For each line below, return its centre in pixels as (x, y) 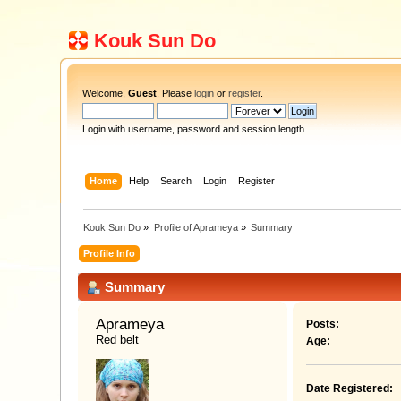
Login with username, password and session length (194, 129)
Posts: (322, 324)
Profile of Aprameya (196, 227)
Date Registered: (349, 389)
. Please (176, 93)
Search (175, 180)
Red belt (118, 340)
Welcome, (106, 93)
